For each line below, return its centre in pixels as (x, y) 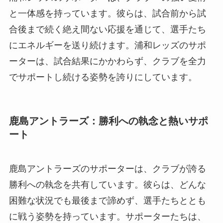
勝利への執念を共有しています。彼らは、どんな (107, 185)
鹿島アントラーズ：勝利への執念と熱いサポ (108, 121)
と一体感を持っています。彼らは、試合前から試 (107, 13)
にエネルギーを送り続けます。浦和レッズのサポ (107, 45)
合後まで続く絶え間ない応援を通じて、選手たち (107, 29)
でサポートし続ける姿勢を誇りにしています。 (103, 77)
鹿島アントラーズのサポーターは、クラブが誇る (107, 169)
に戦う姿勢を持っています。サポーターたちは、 (107, 217)
